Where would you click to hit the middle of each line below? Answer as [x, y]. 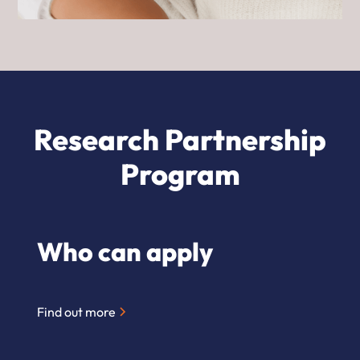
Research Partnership [180, 140]
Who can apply [125, 252]
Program [180, 174]
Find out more [77, 312]
